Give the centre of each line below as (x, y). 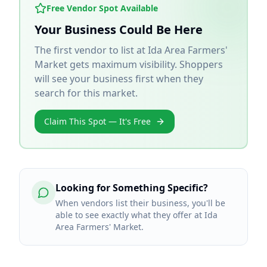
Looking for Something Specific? (132, 188)
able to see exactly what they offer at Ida (136, 215)
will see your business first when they (119, 79)
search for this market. (86, 93)
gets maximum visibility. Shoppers (145, 64)
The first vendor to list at (91, 50)
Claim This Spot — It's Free (97, 121)
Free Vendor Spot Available (102, 8)
